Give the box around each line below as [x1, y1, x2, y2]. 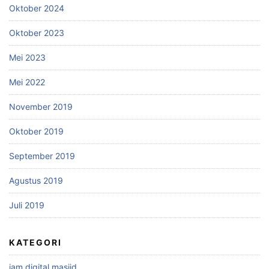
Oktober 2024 [9, 3, 64, 14]
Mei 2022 [9, 77, 45, 88]
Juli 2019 [9, 200, 44, 211]
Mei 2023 [9, 52, 46, 63]
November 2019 [9, 101, 73, 112]
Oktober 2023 [9, 28, 64, 38]
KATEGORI [9, 237, 62, 248]
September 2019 [9, 151, 75, 162]
